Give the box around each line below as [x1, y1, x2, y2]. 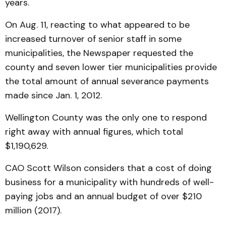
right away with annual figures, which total [5, 126, 183, 138]
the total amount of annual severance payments [5, 75, 209, 87]
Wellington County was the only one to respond [5, 111, 207, 124]
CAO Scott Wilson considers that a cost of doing [5, 162, 212, 174]
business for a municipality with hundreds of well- [5, 176, 214, 188]
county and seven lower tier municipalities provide [5, 61, 217, 73]
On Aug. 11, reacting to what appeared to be [5, 19, 190, 31]
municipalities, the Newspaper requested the [5, 47, 193, 59]
